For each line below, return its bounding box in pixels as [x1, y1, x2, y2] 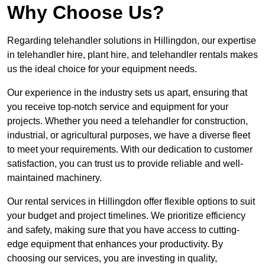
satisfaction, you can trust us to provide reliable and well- [7, 159, 243, 169]
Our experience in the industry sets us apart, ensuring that [7, 88, 247, 98]
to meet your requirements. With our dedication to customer [7, 144, 253, 155]
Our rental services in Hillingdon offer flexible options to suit [7, 196, 255, 207]
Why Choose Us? [7, 2, 164, 24]
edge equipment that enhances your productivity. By [7, 239, 223, 250]
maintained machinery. [7, 173, 102, 183]
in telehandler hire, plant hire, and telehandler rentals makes [7, 50, 258, 60]
